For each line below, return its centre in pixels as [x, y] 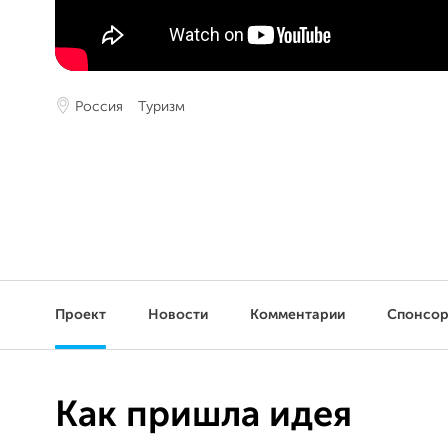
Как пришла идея [203, 416]
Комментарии [297, 315]
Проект [80, 315]
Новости [178, 315]
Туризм [161, 107]
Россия [99, 107]
